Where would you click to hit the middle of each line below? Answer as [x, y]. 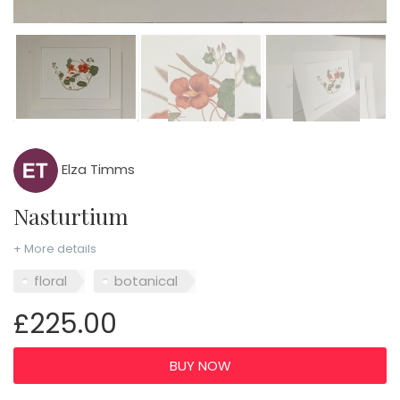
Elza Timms [96, 169]
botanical [146, 281]
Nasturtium [79, 215]
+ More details [55, 248]
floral [50, 281]
